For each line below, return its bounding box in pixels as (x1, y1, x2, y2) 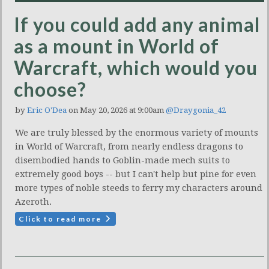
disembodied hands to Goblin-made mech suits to (15, 155, 230, 166)
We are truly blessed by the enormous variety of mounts (15, 127, 258, 139)
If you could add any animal (14, 13, 260, 37)
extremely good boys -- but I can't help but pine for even (15, 169, 256, 180)
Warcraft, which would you (14, 56, 258, 80)
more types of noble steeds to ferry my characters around (15, 183, 262, 194)
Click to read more (19, 214, 104, 224)
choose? (14, 77, 86, 101)
